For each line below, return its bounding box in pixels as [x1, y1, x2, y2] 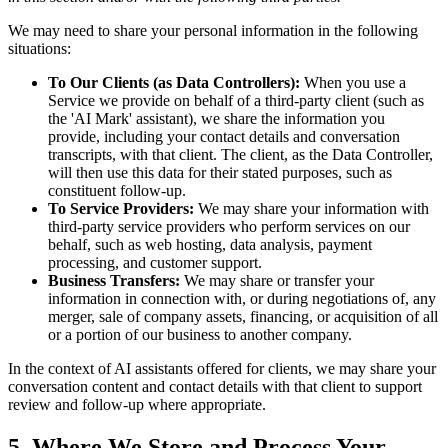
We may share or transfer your [180, 271, 374, 289]
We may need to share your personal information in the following [8, 21, 418, 39]
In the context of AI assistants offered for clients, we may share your [8, 359, 436, 377]
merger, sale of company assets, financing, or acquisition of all [48, 307, 438, 325]
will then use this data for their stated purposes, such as [48, 163, 392, 181]
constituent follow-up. [48, 181, 186, 199]
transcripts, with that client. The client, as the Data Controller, [48, 145, 433, 163]
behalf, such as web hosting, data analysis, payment [48, 235, 372, 253]
